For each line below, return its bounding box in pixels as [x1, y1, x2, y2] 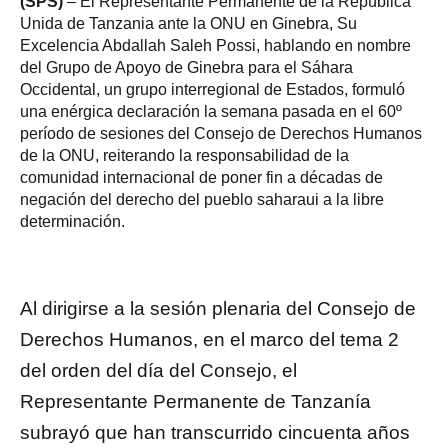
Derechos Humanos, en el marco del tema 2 [20, 328, 399, 350]
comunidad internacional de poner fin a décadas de [20, 168, 383, 186]
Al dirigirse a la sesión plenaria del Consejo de [20, 297, 416, 319]
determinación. [20, 212, 125, 230]
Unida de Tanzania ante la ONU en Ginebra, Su [20, 14, 357, 32]
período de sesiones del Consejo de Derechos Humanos [20, 124, 422, 142]
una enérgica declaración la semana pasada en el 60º [20, 102, 402, 120]
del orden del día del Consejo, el [20, 359, 297, 381]
